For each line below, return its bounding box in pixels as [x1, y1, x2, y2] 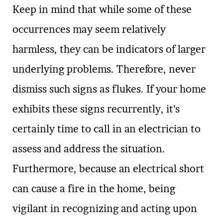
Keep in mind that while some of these [12, 3, 192, 15]
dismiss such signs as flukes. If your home [12, 83, 206, 95]
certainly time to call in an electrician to [12, 122, 201, 135]
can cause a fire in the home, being [12, 182, 175, 195]
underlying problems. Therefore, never [12, 63, 196, 75]
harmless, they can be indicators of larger [12, 43, 206, 55]
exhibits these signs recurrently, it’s [12, 103, 180, 115]
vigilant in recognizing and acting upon [12, 202, 197, 215]
